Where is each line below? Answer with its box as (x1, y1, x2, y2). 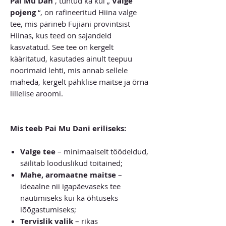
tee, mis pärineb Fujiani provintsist (10, 18, 130, 29)
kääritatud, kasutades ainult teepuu (10, 53, 132, 64)
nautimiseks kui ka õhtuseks (20, 192, 118, 203)
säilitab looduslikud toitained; (20, 157, 123, 168)
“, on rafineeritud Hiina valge (36, 7, 137, 17)
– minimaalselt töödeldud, (55, 146, 148, 156)
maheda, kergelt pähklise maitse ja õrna (10, 76, 148, 87)
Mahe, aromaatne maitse (20, 169, 116, 180)
